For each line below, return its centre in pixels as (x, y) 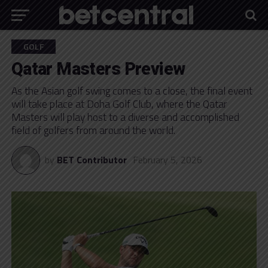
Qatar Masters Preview (98, 69)
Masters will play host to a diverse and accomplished (125, 117)
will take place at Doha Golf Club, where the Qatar (119, 104)
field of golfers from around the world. (93, 130)
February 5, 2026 (167, 160)
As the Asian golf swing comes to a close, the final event (132, 91)
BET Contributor (92, 160)
